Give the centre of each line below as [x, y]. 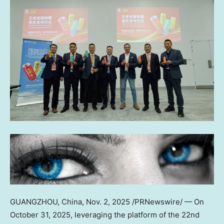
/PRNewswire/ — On [167, 201]
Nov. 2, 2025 [108, 201]
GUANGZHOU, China [46, 201]
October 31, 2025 [40, 214]
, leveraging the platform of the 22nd [135, 214]
